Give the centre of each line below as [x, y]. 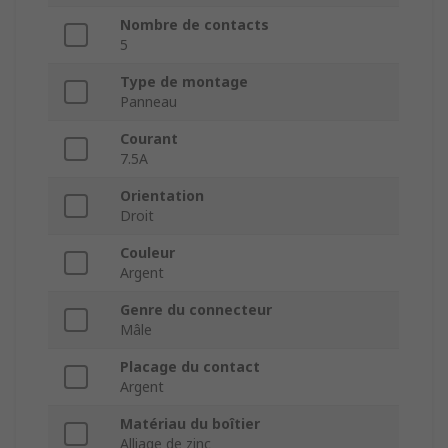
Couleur [147, 253]
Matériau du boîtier [190, 424]
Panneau [148, 102]
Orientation [162, 196]
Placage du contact [190, 367]
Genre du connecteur [196, 310]
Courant [149, 139]
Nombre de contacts [194, 25]
